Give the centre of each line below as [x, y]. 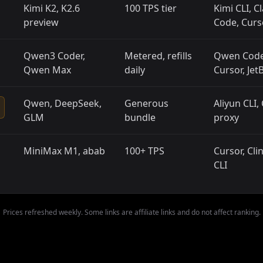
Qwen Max [47, 70]
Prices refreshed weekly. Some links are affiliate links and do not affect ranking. [131, 212]
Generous [146, 103]
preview [41, 22]
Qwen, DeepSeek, [63, 103]
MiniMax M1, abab [64, 151]
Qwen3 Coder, [54, 56]
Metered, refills [158, 56]
